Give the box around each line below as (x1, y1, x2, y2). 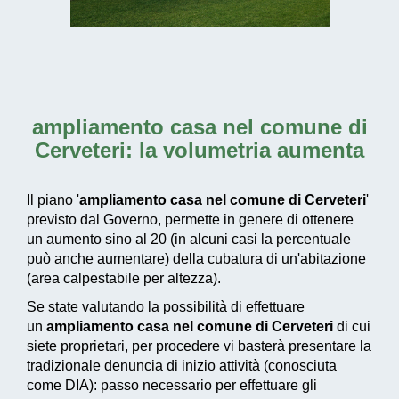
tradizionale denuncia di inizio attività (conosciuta (27, 358, 337, 373)
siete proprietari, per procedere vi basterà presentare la (27, 338, 371, 354)
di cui (333, 319, 370, 334)
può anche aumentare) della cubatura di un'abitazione (27, 251, 366, 266)
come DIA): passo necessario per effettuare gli (27, 378, 317, 393)
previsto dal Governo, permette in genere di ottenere (27, 212, 354, 227)
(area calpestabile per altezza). (27, 271, 221, 286)
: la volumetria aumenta (126, 138, 364, 162)
